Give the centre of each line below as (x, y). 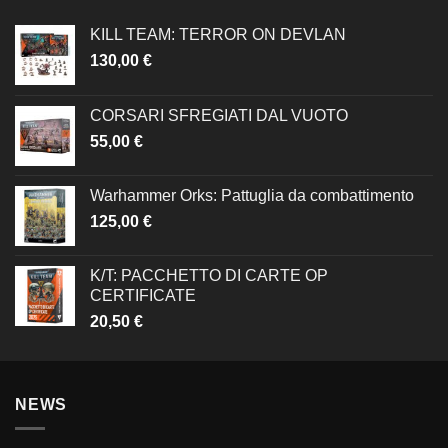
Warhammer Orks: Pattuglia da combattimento (252, 195)
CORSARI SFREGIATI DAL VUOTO (219, 115)
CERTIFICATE (143, 295)
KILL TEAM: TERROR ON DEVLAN (218, 34)
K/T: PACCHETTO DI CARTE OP (209, 275)
